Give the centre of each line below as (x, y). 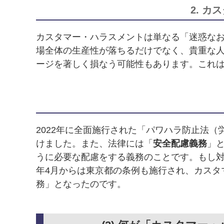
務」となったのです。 (81, 184)
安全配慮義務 (180, 144)
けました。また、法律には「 (94, 144)
